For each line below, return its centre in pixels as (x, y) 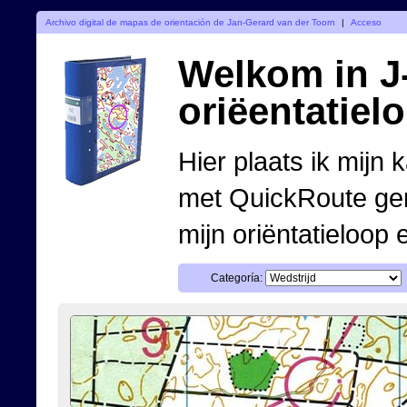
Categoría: (237, 278)
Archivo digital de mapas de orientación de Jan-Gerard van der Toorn (190, 22)
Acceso (367, 22)
